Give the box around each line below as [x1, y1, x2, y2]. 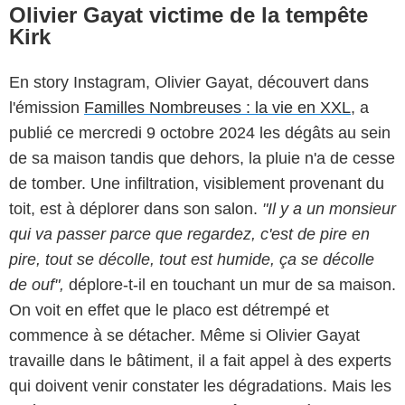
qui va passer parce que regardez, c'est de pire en [9, 225, 370, 244]
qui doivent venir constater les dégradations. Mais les [9, 377, 391, 396]
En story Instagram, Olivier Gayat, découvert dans [9, 73, 369, 92]
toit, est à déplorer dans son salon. [9, 200, 262, 219]
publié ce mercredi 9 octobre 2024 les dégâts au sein [9, 124, 391, 143]
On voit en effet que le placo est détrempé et [9, 301, 329, 320]
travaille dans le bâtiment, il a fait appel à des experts [9, 352, 391, 371]
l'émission [9, 99, 84, 118]
